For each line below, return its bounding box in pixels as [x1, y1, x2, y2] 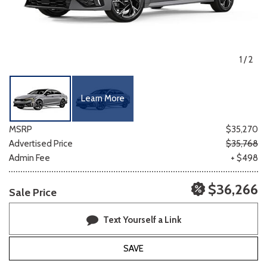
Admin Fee [9, 152, 50, 163]
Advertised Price [9, 138, 73, 149]
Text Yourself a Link [103, 214, 181, 225]
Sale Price [9, 185, 57, 199]
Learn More [80, 93, 125, 104]
